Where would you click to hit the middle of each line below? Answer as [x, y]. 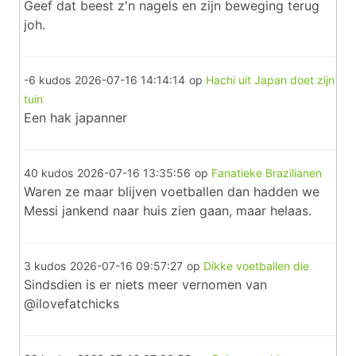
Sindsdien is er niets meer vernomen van [145, 284]
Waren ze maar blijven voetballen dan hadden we [172, 192]
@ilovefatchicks [72, 304]
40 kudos [48, 173]
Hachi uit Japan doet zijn [270, 80]
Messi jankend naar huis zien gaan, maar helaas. [168, 211]
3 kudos [45, 266]
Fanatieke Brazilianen [267, 173]
